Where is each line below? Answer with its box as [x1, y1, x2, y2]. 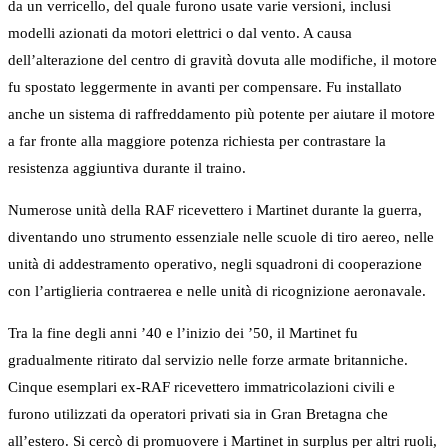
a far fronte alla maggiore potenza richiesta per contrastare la [8, 133, 386, 150]
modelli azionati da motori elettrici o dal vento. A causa [8, 25, 352, 42]
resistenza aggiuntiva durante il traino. [8, 160, 246, 177]
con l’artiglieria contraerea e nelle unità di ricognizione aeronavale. [8, 283, 426, 300]
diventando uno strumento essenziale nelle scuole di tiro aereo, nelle [8, 229, 434, 246]
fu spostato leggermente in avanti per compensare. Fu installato [8, 79, 402, 96]
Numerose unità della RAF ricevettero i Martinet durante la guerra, [8, 202, 422, 219]
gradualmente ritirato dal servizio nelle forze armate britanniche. [8, 352, 408, 369]
